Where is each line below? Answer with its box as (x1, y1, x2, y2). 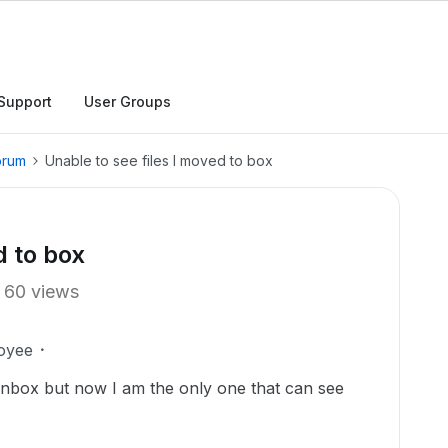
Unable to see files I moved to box (45, 152, 273, 169)
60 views (4, 281, 79, 302)
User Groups (84, 93, 171, 110)
